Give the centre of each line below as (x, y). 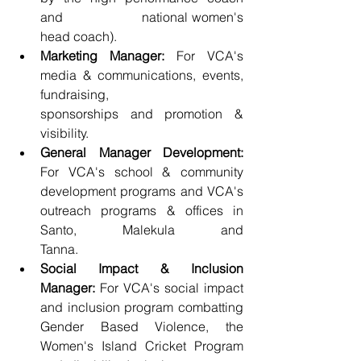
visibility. (66, 133)
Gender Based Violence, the (142, 326)
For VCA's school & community (142, 172)
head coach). (79, 36)
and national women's (142, 17)
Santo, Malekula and (142, 230)
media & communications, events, (142, 75)
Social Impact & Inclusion (142, 268)
